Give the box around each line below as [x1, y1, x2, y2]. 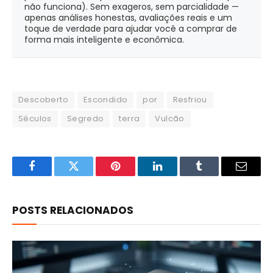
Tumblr [198, 169, 231, 181]
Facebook [30, 169, 74, 181]
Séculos [18, 113, 52, 125]
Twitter [73, 169, 105, 181]
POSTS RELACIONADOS [12, 203, 133, 218]
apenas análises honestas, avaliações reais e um [24, 12, 232, 24]
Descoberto [18, 94, 68, 106]
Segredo [66, 113, 104, 125]
